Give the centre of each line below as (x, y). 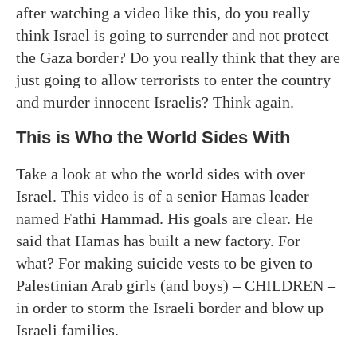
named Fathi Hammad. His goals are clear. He (165, 218)
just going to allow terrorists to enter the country (173, 79)
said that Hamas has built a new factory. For (158, 240)
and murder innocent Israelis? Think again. (155, 102)
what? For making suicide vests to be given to (164, 263)
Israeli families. (67, 330)
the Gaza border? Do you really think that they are (178, 57)
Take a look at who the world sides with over (161, 173)
